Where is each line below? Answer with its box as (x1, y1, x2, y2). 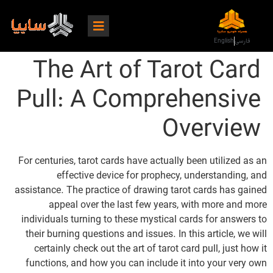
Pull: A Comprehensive (16, 85, 261, 116)
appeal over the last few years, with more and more (49, 199, 267, 211)
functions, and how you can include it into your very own (26, 258, 267, 270)
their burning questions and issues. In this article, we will (26, 229, 267, 241)
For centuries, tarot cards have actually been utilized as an (18, 155, 267, 168)
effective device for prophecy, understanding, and (57, 170, 267, 182)
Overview (162, 114, 261, 146)
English (213, 37, 234, 45)
